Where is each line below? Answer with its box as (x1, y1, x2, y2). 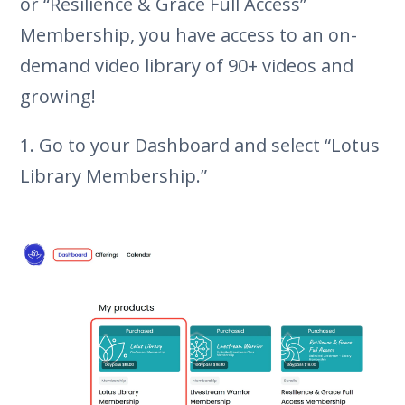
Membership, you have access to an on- (20, 22, 358, 47)
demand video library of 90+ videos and (20, 52, 354, 78)
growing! (20, 83, 97, 108)
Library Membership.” (20, 163, 208, 188)
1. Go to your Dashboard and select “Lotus (20, 132, 381, 157)
